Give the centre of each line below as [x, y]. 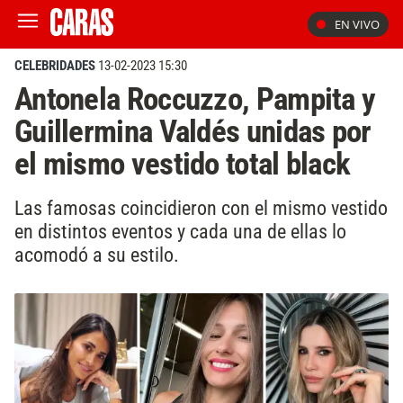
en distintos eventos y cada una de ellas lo [180, 231]
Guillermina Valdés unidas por [193, 131]
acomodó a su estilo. [97, 254]
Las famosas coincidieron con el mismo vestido [201, 207]
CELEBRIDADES [55, 66]
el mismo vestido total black [183, 164]
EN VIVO [357, 24]
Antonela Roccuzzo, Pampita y [195, 99]
